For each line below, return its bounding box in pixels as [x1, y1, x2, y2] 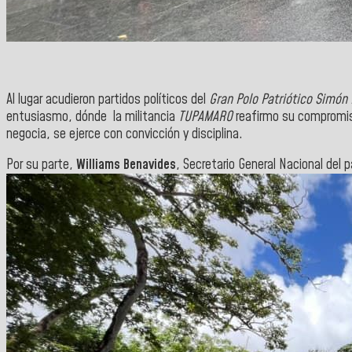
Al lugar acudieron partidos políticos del [6, 90, 209, 109]
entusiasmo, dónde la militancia [6, 107, 175, 126]
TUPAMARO [175, 107, 236, 126]
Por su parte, [6, 156, 73, 175]
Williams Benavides [73, 156, 176, 175]
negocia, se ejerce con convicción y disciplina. [6, 124, 243, 144]
